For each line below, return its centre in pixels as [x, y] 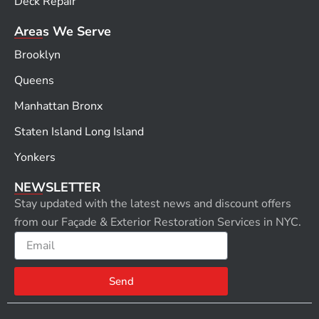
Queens [34, 80]
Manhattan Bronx [58, 106]
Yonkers [35, 157]
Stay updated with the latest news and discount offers [153, 204]
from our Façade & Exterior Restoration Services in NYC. [158, 222]
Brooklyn [37, 55]
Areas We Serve [63, 31]
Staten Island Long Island [79, 132]
